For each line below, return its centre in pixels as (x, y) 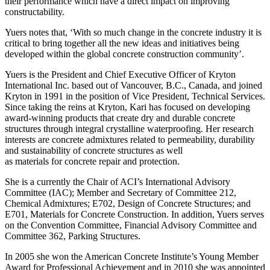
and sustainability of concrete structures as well (94, 150)
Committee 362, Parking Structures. (73, 236)
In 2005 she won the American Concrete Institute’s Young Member (132, 256)
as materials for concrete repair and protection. (92, 161)
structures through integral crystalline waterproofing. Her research (129, 128)
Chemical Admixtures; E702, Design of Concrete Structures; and (128, 203)
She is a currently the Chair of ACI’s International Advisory (118, 181)
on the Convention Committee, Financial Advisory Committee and (131, 225)
